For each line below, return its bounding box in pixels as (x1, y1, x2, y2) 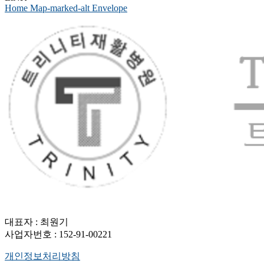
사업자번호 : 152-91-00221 (5, 229, 112, 240)
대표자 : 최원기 (5, 217, 68, 227)
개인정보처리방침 (5, 251, 80, 262)
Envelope (92, 2, 127, 13)
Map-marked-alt (30, 2, 90, 13)
